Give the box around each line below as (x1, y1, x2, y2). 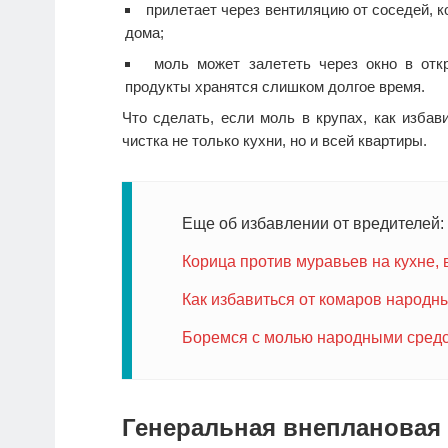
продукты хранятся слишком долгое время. (125, 78, 425, 96)
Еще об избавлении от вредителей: (182, 215, 444, 233)
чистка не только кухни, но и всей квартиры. (122, 132, 427, 150)
